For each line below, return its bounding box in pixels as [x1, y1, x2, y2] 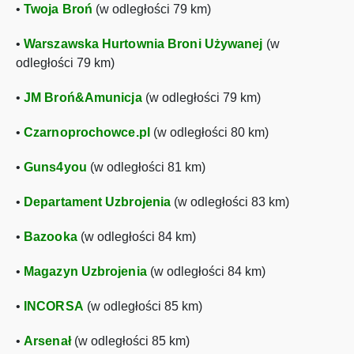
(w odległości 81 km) [86, 160, 205, 174]
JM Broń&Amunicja [24, 91, 142, 104]
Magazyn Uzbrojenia [24, 265, 147, 278]
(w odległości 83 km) [171, 195, 290, 209]
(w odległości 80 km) [149, 126, 269, 139]
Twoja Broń [24, 2, 92, 16]
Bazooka [24, 230, 77, 243]
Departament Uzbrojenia [24, 195, 171, 209]
